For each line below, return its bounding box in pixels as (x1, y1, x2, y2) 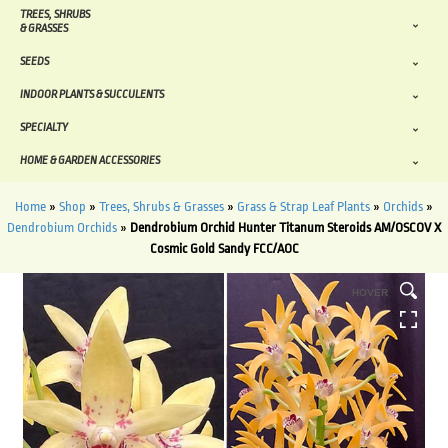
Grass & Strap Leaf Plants (237, 199, 370, 215)
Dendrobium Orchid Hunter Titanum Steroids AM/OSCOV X (130, 220, 441, 236)
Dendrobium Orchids (7, 220, 117, 236)
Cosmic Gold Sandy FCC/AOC (149, 241, 299, 257)
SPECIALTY (20, 121, 68, 135)
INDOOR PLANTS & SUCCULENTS (20, 88, 164, 102)
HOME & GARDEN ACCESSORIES (20, 154, 160, 168)
